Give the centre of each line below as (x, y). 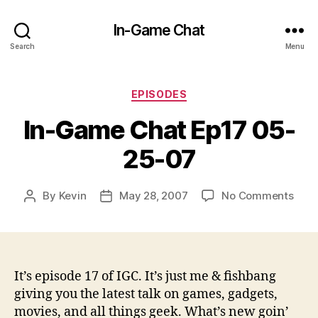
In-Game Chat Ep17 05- (159, 130)
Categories (190, 91)
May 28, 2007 (154, 195)
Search (22, 46)
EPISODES (159, 94)
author (46, 212)
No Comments (258, 195)
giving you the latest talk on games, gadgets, (146, 294)
